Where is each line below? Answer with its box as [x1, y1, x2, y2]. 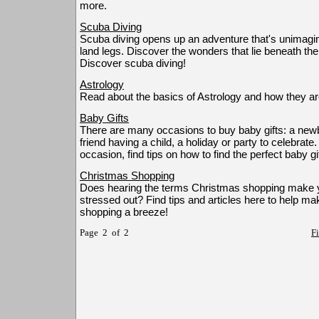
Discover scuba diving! [80, 57, 186, 70]
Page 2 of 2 [80, 227, 129, 239]
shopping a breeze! [80, 206, 168, 219]
